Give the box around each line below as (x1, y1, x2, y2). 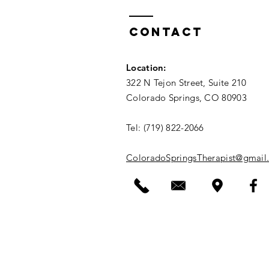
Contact (129, 25, 203, 39)
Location (126, 62, 164, 73)
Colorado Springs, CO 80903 (126, 92, 247, 103)
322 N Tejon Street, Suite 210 (126, 77, 247, 88)
